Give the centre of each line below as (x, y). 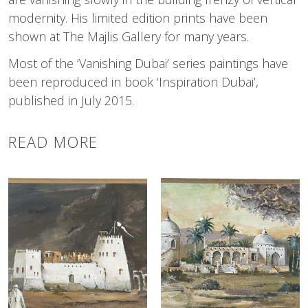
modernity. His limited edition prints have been (138, 18)
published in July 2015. (71, 100)
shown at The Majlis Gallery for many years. (129, 36)
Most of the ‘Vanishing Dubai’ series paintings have (148, 63)
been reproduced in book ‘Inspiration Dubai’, (133, 81)
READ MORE (53, 141)
